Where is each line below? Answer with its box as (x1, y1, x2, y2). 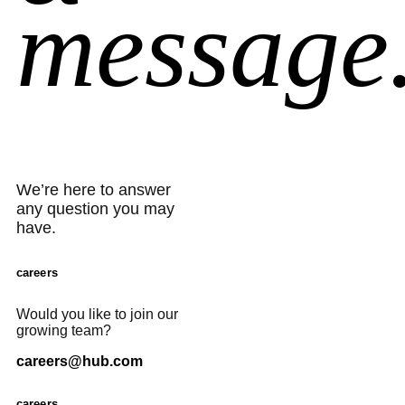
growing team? (16, 322, 111, 338)
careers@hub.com (16, 353, 143, 369)
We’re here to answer (16, 181, 171, 200)
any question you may (16, 200, 174, 219)
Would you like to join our (16, 306, 178, 322)
